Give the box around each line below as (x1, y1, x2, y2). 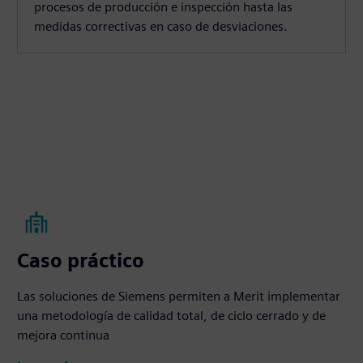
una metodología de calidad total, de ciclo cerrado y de (17, 307, 327, 323)
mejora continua (17, 327, 110, 343)
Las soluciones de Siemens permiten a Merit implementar (17, 288, 341, 304)
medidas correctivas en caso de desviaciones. (34, 18, 288, 34)
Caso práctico (17, 248, 145, 272)
